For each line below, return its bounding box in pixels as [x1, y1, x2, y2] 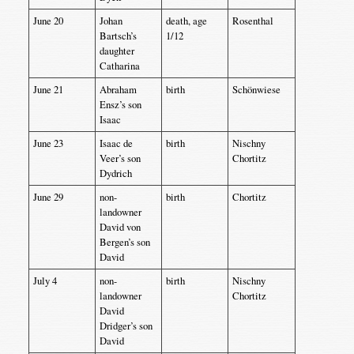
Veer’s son [99, 151, 141, 165]
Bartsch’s [99, 28, 137, 43]
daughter [99, 43, 134, 58]
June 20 [32, 13, 63, 28]
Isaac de [99, 136, 133, 150]
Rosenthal [232, 13, 273, 28]
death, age [165, 13, 207, 28]
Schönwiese [232, 82, 281, 96]
